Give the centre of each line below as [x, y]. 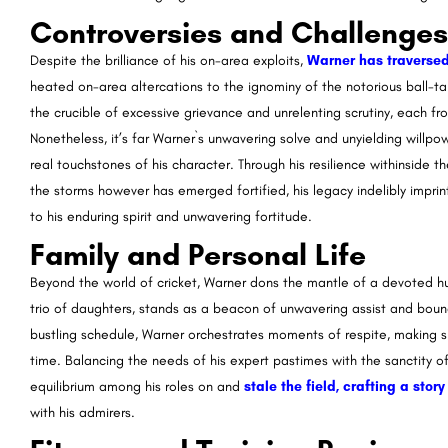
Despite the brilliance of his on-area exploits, [168, 60]
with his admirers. [82, 412]
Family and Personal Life [198, 254]
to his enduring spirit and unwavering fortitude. [171, 216]
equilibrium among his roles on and [137, 386]
